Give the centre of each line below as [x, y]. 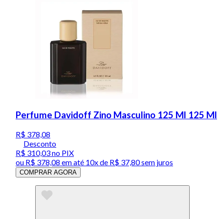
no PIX [62, 153]
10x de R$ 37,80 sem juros [129, 162]
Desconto [40, 143]
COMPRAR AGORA [48, 172]
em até [73, 162]
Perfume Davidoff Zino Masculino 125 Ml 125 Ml [116, 115]
